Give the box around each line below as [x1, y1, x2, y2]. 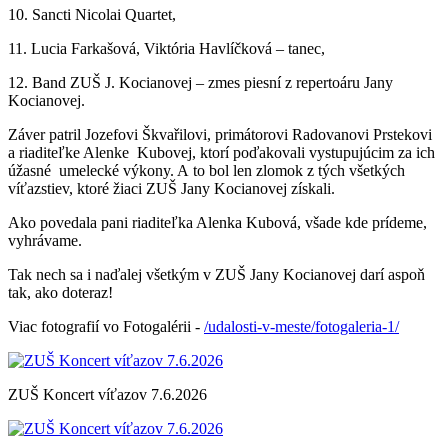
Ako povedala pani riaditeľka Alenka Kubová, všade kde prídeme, [8, 213, 427, 231]
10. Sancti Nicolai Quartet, [8, 5, 176, 23]
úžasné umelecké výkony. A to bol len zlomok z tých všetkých [8, 161, 405, 179]
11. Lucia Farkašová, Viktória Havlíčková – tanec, [8, 39, 325, 57]
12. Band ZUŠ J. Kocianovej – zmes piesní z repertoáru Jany [8, 73, 393, 91]
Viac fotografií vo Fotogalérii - [8, 317, 204, 335]
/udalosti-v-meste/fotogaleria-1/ [204, 317, 399, 335]
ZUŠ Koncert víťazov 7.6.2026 [8, 385, 207, 403]
